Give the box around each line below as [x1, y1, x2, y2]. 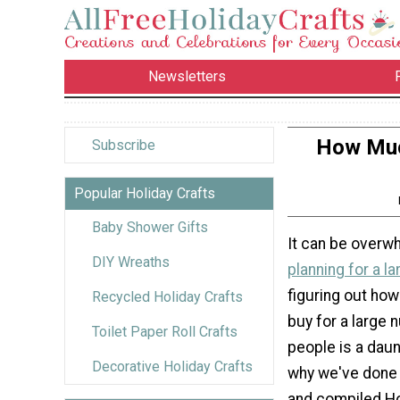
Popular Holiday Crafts [74, 184, 215, 202]
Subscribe [92, 136, 155, 154]
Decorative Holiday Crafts [92, 357, 253, 375]
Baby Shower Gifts [92, 218, 208, 236]
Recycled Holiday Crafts [92, 287, 243, 305]
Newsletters [148, 68, 227, 86]
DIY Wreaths [92, 253, 170, 271]
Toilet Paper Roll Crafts [92, 322, 237, 340]
